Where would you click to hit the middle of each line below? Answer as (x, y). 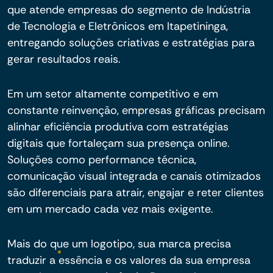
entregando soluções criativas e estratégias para (131, 43)
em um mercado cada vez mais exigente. (110, 209)
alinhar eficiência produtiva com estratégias (118, 127)
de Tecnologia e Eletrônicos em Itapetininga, (118, 26)
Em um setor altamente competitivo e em (113, 94)
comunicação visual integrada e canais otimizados (134, 176)
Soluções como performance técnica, (102, 160)
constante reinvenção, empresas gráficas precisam (136, 110)
